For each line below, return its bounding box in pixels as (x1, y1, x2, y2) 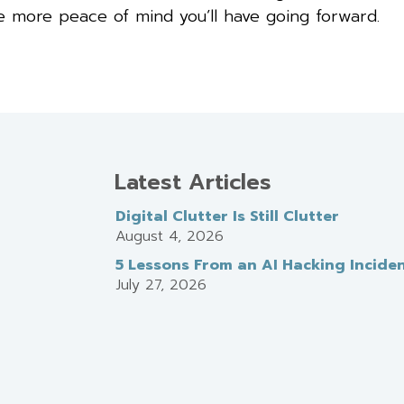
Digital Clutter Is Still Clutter (115, 205, 339, 227)
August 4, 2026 (115, 225, 224, 247)
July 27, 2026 (115, 273, 207, 296)
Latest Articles (114, 165, 271, 198)
